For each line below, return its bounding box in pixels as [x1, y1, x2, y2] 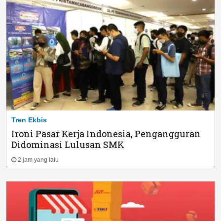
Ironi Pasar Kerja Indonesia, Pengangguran [11, 128, 201, 140]
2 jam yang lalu [18, 156, 59, 164]
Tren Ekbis [11, 116, 47, 124]
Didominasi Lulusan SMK [11, 139, 124, 151]
